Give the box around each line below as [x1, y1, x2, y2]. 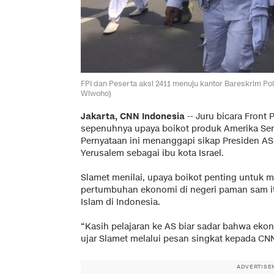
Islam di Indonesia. [81, 196, 160, 208]
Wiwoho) [81, 87, 111, 98]
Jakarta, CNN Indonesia [81, 110, 185, 122]
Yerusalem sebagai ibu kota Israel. [81, 147, 224, 159]
